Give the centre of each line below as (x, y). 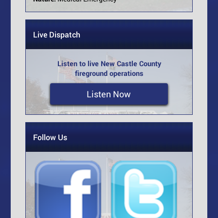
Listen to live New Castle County (109, 64)
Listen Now (109, 94)
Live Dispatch (57, 35)
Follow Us (50, 137)
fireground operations (109, 73)
